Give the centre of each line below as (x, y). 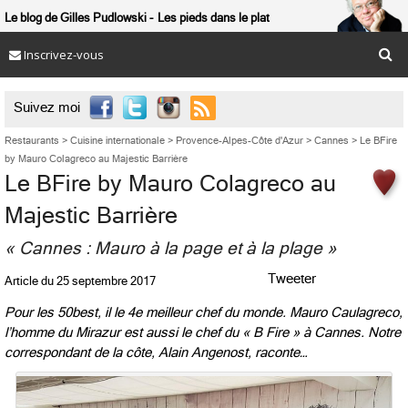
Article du (29, 281)
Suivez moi (47, 107)
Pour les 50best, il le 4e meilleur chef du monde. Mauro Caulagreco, (204, 312)
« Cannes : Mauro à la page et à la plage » (171, 248)
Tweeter (292, 279)
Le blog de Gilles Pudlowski (76, 18)
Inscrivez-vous (62, 55)
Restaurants (32, 141)
